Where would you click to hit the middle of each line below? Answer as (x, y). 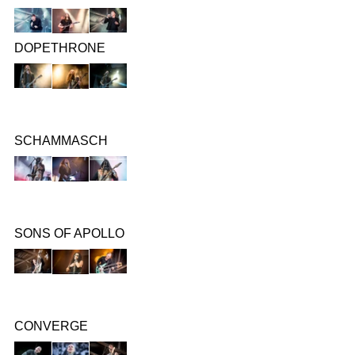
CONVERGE (51, 326)
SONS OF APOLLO (69, 233)
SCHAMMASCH (61, 140)
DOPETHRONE (60, 48)
